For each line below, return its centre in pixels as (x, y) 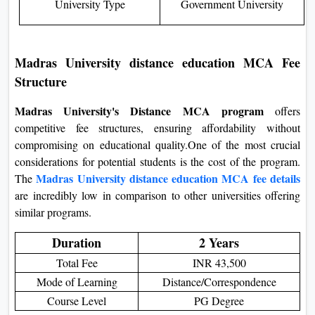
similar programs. (53, 212)
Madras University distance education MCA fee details (168, 178)
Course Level (77, 300)
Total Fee (77, 262)
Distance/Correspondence (219, 281)
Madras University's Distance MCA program (139, 110)
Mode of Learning (77, 281)
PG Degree (219, 300)
